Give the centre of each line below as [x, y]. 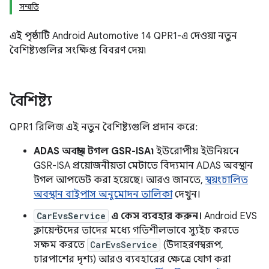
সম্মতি [29, 7]
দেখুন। [186, 195]
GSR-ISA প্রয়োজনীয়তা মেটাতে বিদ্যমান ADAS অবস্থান [143, 166]
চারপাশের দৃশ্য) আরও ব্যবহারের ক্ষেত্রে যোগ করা [132, 259]
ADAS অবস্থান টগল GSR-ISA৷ [94, 151]
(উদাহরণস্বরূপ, [192, 245]
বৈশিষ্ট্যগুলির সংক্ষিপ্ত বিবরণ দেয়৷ [78, 50]
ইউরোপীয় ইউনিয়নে [196, 151]
